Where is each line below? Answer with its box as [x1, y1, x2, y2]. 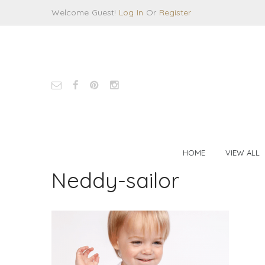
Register [159, 7, 191, 18]
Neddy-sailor [51, 167, 179, 193]
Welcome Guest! [51, 7, 119, 18]
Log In [119, 7, 143, 18]
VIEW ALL [225, 148, 260, 157]
